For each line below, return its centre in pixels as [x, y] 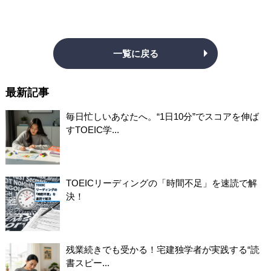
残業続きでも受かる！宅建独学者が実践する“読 [162, 249]
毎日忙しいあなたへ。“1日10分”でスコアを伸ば [162, 116]
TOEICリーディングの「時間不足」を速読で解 [161, 183]
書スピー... [87, 263]
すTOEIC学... [92, 129]
